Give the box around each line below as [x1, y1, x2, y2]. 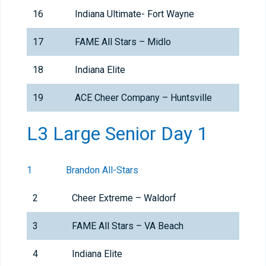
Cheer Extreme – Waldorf [72, 192, 176, 204]
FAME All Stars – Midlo [75, 36, 171, 48]
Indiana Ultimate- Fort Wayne [75, 8, 194, 20]
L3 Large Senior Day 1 [27, 122, 208, 145]
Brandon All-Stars [66, 164, 138, 176]
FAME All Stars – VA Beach [72, 220, 183, 232]
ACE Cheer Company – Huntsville [75, 92, 212, 104]
